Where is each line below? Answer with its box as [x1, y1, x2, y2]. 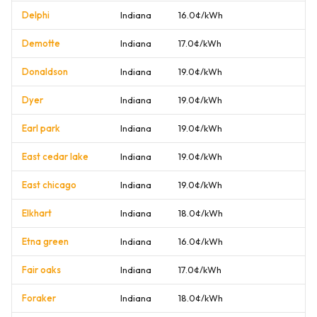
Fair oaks [22, 264, 61, 275]
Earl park [22, 122, 60, 134]
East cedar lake [22, 151, 88, 162]
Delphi [22, 9, 50, 21]
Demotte [22, 38, 60, 49]
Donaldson [22, 66, 68, 77]
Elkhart [22, 207, 52, 219]
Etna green [22, 236, 69, 247]
